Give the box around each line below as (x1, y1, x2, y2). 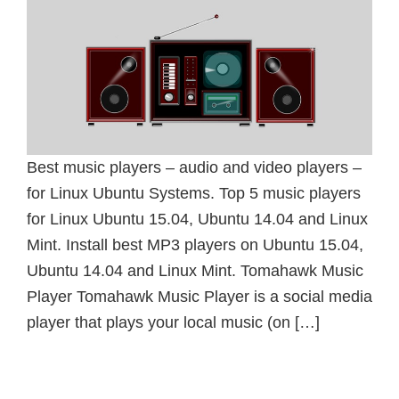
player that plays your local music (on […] (27, 313, 320, 332)
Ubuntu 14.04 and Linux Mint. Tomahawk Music (27, 262, 363, 281)
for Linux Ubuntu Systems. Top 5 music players (27, 184, 361, 203)
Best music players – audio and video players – (27, 159, 362, 177)
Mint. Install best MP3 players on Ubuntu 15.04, (27, 236, 363, 255)
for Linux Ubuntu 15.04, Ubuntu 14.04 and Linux (27, 210, 368, 229)
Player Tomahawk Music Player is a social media (27, 288, 372, 306)
